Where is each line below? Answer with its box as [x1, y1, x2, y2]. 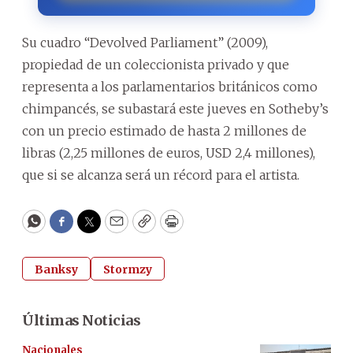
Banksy [35, 262, 78, 277]
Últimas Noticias [22, 310, 140, 329]
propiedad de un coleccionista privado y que [22, 56, 289, 72]
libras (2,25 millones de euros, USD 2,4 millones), [22, 144, 315, 161]
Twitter [87, 219, 141, 238]
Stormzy [103, 262, 152, 277]
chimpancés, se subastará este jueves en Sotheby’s [22, 100, 329, 117]
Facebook [60, 219, 127, 238]
